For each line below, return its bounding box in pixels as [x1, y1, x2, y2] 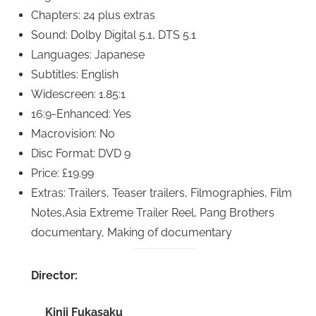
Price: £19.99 [31, 166, 94, 181]
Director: [31, 269, 78, 283]
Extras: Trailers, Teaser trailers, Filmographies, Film [31, 186, 292, 200]
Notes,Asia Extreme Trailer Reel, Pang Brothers [31, 206, 274, 220]
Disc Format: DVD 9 [31, 147, 130, 161]
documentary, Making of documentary [31, 226, 232, 240]
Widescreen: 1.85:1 [31, 87, 126, 102]
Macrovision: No [31, 127, 115, 141]
